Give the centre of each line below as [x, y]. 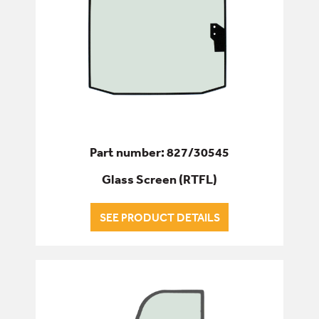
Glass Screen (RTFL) [159, 179]
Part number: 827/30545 [159, 152]
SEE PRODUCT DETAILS [159, 218]
